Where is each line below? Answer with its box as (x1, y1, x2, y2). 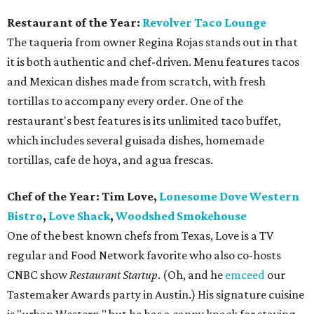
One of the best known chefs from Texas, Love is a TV (7, 228, 273, 243)
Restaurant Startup (69, 267, 158, 282)
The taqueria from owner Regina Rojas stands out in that (7, 34, 298, 49)
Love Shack (48, 208, 110, 223)
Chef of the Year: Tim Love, (7, 189, 159, 203)
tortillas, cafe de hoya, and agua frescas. (7, 152, 213, 167)
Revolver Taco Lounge (142, 15, 266, 29)
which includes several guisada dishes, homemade (7, 132, 264, 147)
